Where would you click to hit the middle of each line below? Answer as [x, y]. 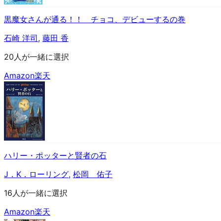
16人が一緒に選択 [36, 193]
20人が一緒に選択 [37, 56]
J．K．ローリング [36, 174]
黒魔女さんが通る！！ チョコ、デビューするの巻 [95, 19]
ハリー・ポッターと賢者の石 [55, 155]
